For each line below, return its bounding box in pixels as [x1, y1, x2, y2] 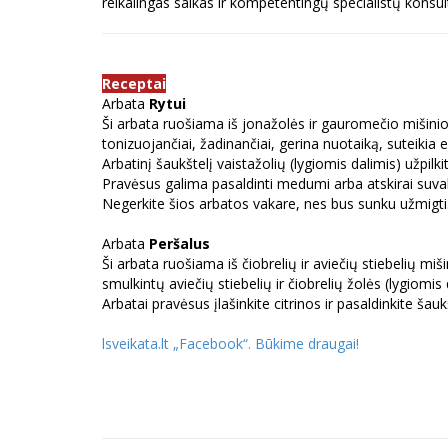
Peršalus [149, 233, 210, 253]
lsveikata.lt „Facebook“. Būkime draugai [102, 333, 356, 353]
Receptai [102, 73, 166, 93]
